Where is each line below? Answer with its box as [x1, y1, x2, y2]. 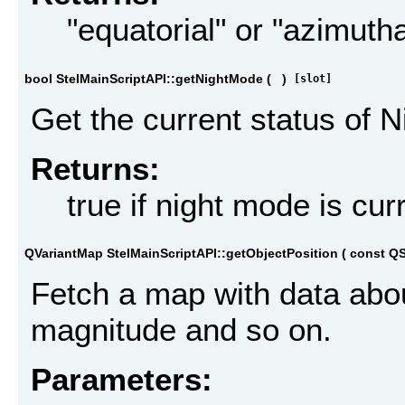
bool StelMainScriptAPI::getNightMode [24, 71, 263, 86]
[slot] [294, 71, 332, 85]
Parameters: [31, 361, 212, 397]
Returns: [31, 150, 160, 186]
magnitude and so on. [31, 312, 332, 348]
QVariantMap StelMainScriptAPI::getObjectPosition [24, 245, 338, 260]
